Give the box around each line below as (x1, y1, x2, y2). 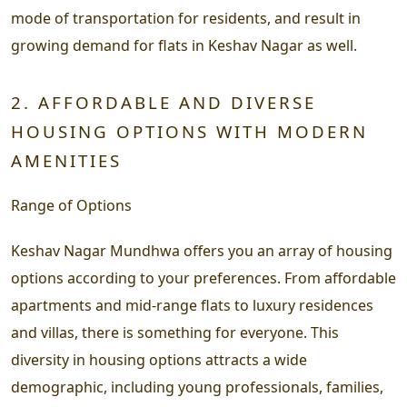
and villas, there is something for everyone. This (11, 322, 339, 342)
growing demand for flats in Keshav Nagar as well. (11, 35, 357, 55)
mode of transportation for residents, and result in (11, 7, 361, 28)
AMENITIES (11, 148, 122, 172)
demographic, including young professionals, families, (11, 376, 383, 397)
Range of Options (11, 194, 132, 215)
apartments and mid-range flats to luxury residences (11, 294, 373, 315)
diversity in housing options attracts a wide (11, 349, 307, 370)
